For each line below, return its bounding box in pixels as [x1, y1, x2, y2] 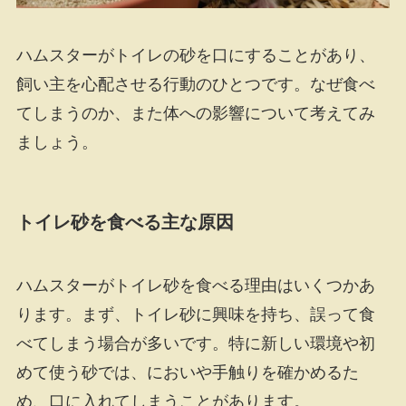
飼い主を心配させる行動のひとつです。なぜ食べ [15, 75, 375, 94]
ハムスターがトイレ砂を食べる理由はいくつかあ [15, 275, 375, 295]
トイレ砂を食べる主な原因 [15, 212, 234, 233]
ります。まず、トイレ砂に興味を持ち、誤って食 [15, 304, 375, 324]
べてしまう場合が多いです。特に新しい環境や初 [15, 333, 375, 353]
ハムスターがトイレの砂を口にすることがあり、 [15, 46, 375, 65]
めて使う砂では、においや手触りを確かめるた [15, 362, 359, 382]
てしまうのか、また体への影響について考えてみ [15, 104, 375, 123]
